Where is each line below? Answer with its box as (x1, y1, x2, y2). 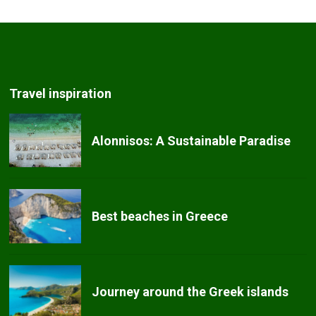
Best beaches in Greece (91, 208, 228, 224)
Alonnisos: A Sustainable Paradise (91, 133, 291, 148)
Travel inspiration (9, 86, 112, 102)
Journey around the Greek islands (91, 284, 288, 300)
